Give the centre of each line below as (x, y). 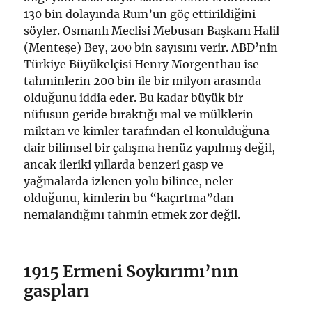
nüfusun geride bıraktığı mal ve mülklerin (139, 115)
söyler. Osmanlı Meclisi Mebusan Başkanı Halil (152, 31)
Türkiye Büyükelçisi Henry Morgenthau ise (142, 64)
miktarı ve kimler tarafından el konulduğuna (147, 131)
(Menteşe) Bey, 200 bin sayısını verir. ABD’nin (151, 48)
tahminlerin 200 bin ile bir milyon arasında (143, 81)
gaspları (57, 291)
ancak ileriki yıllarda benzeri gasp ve (124, 165)
